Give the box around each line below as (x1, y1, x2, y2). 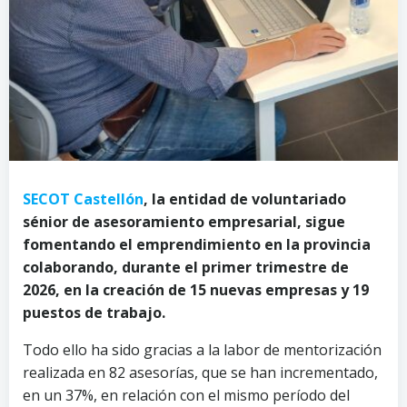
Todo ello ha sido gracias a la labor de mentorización (23, 340, 382, 360)
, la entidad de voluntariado (144, 189, 346, 209)
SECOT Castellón (23, 189, 144, 209)
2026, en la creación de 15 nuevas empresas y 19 (23, 280, 369, 300)
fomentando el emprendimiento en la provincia (23, 234, 371, 254)
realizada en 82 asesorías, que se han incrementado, (23, 362, 378, 382)
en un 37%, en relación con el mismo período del (23, 385, 350, 405)
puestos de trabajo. (23, 303, 165, 323)
